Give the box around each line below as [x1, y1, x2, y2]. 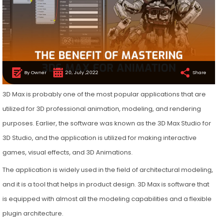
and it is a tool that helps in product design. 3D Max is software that [2, 179, 209, 189]
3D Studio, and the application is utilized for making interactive [2, 133, 197, 142]
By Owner [22, 69, 46, 76]
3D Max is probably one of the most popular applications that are [2, 89, 206, 99]
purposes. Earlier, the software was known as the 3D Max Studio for [2, 118, 211, 128]
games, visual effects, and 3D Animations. [2, 147, 133, 157]
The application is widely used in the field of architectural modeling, [2, 165, 213, 174]
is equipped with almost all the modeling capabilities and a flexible [2, 194, 212, 203]
